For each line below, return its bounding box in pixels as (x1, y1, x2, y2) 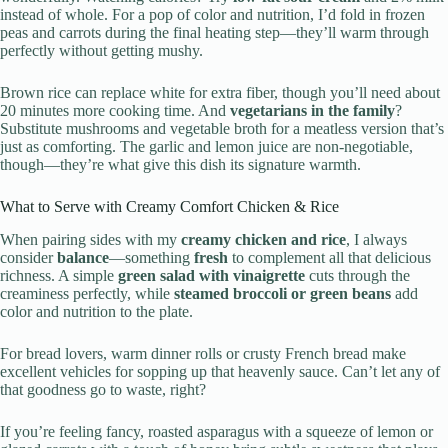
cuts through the (305, 267, 410, 285)
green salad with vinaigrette (118, 267, 305, 285)
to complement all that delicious (228, 249, 431, 267)
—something (109, 249, 194, 267)
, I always (346, 231, 407, 249)
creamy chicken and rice (181, 231, 346, 249)
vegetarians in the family (230, 102, 395, 120)
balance (57, 249, 109, 267)
